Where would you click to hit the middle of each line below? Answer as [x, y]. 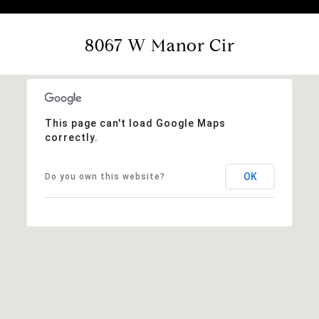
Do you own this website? [105, 176]
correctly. [71, 137]
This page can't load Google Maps [135, 123]
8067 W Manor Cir [159, 45]
